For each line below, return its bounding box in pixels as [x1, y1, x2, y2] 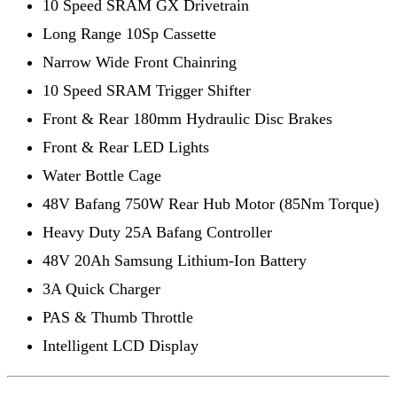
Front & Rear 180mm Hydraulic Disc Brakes [43, 109, 332, 128]
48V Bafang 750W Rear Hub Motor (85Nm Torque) [43, 194, 379, 213]
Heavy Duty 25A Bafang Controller [43, 222, 272, 241]
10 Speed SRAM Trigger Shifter [43, 81, 251, 99]
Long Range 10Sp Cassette [43, 24, 216, 43]
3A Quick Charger [43, 279, 160, 298]
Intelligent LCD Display [43, 336, 198, 354]
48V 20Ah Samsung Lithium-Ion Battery [43, 251, 307, 269]
